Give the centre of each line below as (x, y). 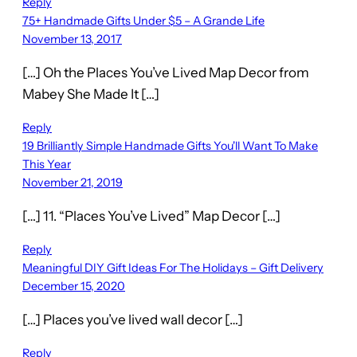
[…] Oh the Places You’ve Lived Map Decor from (166, 73)
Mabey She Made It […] (91, 94)
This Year (47, 165)
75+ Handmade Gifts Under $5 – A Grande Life (143, 21)
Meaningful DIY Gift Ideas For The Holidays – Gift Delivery (173, 268)
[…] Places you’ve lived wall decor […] (133, 320)
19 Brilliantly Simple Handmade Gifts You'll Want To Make (170, 146)
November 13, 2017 (72, 39)
